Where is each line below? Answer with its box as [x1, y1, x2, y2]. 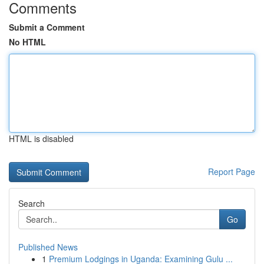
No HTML [9, 36, 46, 48]
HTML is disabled [9, 133, 74, 144]
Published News [18, 241, 78, 253]
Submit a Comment [9, 21, 85, 33]
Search [18, 197, 45, 209]
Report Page [208, 166, 255, 177]
